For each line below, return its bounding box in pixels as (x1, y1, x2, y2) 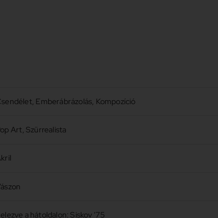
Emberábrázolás (36, 96, 92, 107)
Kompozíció (95, 96, 136, 107)
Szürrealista (25, 125, 67, 135)
